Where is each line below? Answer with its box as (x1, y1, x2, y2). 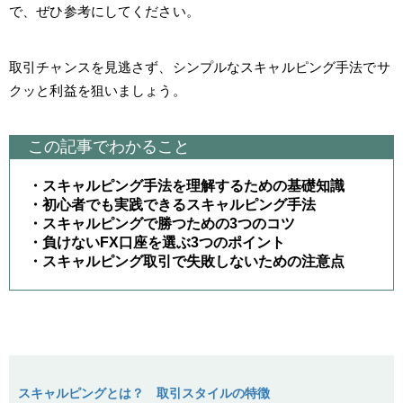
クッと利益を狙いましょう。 (9, 82, 186, 98)
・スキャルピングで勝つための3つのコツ (28, 215, 295, 231)
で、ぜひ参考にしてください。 (9, 3, 200, 19)
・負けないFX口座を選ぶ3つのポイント (28, 234, 285, 250)
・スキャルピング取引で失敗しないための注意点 (28, 253, 345, 269)
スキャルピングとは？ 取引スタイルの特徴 (18, 385, 270, 400)
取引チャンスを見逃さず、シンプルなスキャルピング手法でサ (9, 58, 390, 75)
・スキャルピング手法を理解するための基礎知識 (28, 177, 345, 193)
